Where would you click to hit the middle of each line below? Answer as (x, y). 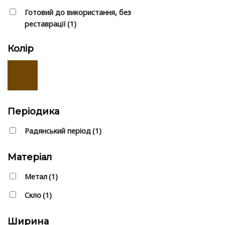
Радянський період (58, 131)
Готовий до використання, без (78, 13)
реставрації (45, 24)
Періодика (33, 112)
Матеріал (30, 157)
